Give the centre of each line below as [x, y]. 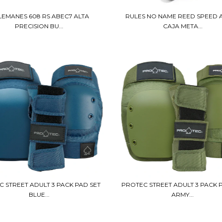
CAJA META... [183, 26]
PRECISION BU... [39, 26]
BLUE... [39, 195]
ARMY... [183, 195]
